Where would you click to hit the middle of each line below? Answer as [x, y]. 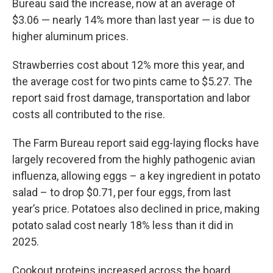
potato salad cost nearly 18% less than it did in [123, 225]
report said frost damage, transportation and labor [131, 98]
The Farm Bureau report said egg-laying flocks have [136, 143]
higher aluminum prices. [70, 37]
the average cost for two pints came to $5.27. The [132, 82]
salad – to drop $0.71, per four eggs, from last [122, 193]
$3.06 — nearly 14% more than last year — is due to [133, 20]
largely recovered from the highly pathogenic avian [134, 160]
